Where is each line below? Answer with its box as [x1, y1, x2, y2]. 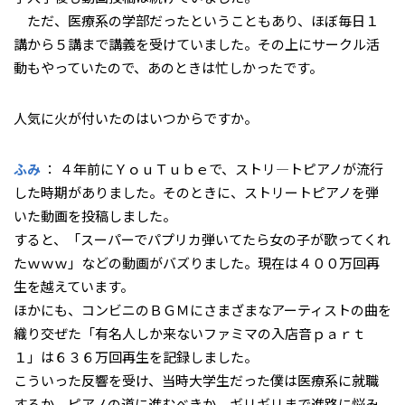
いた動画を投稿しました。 [14, 205, 176, 225]
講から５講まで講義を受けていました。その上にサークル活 [14, 33, 380, 53]
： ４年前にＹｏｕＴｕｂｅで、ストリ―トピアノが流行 [41, 158, 383, 178]
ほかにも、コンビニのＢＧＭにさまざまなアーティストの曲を [14, 299, 391, 319]
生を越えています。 [14, 276, 134, 296]
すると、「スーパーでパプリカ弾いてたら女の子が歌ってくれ [14, 229, 391, 249]
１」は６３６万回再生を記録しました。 [14, 346, 258, 366]
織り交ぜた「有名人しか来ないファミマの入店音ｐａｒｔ [14, 323, 366, 343]
